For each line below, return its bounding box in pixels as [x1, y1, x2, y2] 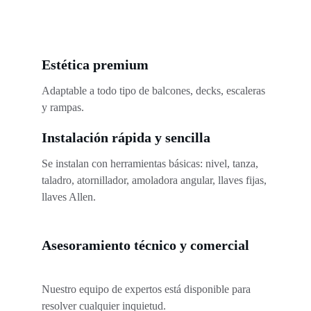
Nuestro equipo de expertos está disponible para [42, 283, 253, 295]
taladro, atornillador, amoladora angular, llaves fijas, [42, 174, 269, 186]
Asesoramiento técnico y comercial [42, 237, 249, 253]
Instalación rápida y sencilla [42, 130, 210, 145]
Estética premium [42, 57, 149, 72]
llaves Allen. [42, 191, 96, 203]
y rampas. [42, 101, 84, 113]
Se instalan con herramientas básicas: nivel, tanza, [42, 158, 261, 169]
